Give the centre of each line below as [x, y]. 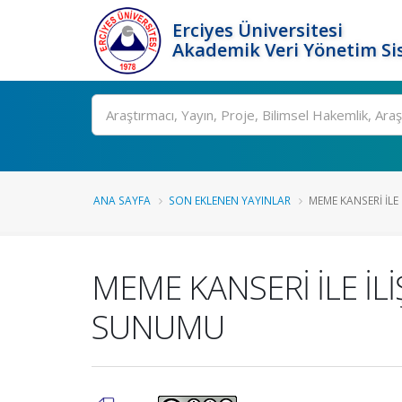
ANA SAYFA [122, 200]
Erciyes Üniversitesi [258, 30]
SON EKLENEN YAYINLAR [230, 200]
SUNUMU [158, 327]
